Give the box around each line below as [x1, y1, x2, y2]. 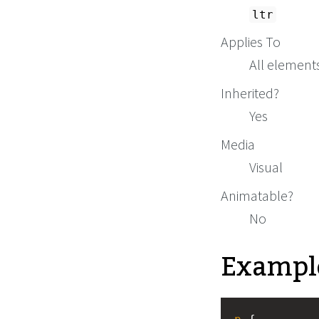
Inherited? [221, 84, 279, 103]
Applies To [221, 33, 281, 51]
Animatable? [221, 187, 293, 205]
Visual [249, 158, 283, 177]
